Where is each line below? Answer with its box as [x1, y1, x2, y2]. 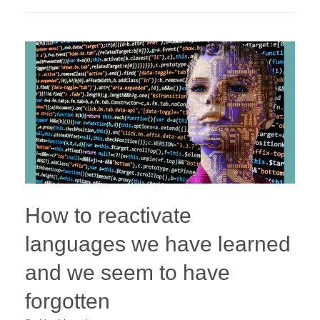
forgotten [25, 289, 110, 314]
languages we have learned [25, 232, 291, 256]
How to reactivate [25, 204, 191, 228]
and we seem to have [25, 261, 230, 285]
